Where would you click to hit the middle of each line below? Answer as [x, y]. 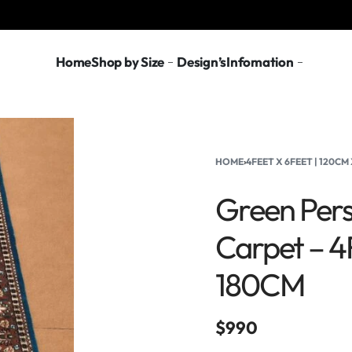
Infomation [260, 61]
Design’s [202, 61]
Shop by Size [128, 61]
